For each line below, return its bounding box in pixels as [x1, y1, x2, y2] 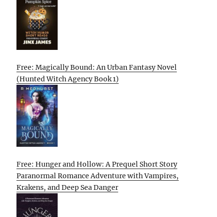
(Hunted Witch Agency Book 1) [16, 75, 119, 84]
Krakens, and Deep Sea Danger [16, 183, 119, 192]
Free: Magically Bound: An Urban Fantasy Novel [16, 63, 177, 72]
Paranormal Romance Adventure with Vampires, [16, 171, 179, 181]
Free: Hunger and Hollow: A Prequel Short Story [16, 160, 178, 169]
